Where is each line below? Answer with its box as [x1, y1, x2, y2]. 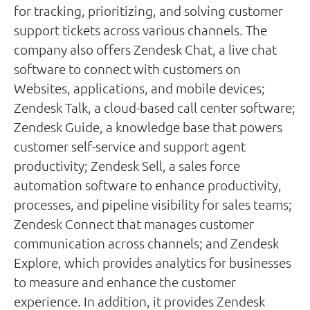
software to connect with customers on [14, 60, 241, 77]
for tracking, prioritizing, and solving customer [14, 2, 283, 19]
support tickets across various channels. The [14, 21, 267, 38]
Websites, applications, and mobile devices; [14, 80, 265, 96]
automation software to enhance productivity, [14, 176, 282, 193]
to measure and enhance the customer [14, 273, 236, 290]
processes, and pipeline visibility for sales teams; [14, 196, 292, 212]
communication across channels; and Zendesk [14, 235, 279, 251]
